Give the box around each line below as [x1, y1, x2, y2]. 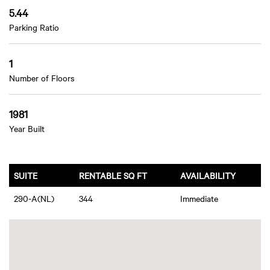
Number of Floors [9, 71, 75, 84]
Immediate [180, 192, 218, 204]
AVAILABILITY [180, 169, 236, 181]
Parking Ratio [9, 21, 59, 34]
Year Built [9, 122, 45, 134]
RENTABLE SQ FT [79, 169, 147, 181]
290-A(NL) [14, 192, 54, 204]
